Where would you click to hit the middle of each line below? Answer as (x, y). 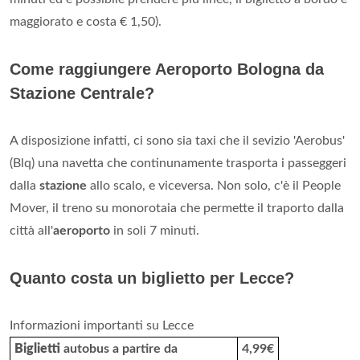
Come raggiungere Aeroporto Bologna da (167, 70)
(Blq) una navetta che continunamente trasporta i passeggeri (178, 164)
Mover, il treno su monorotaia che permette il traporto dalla (177, 209)
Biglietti (37, 349)
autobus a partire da (119, 349)
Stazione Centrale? (82, 94)
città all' (31, 231)
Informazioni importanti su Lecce (102, 326)
